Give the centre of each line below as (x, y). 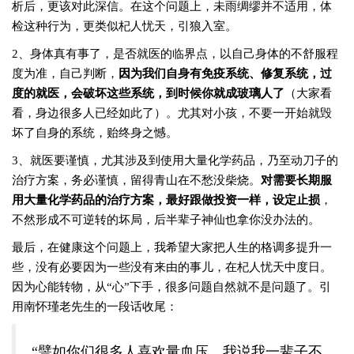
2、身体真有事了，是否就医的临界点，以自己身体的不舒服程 (175, 54)
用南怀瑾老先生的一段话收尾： (95, 307)
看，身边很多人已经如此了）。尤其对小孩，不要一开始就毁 (172, 113)
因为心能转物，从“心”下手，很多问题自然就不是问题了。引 (171, 287)
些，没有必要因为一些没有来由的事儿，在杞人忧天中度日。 (172, 267)
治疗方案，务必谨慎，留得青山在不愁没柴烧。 (136, 180)
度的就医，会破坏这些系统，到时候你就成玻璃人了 (148, 93)
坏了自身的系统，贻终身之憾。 (95, 133)
